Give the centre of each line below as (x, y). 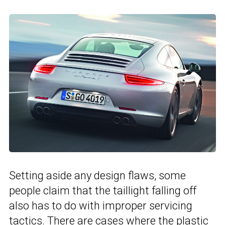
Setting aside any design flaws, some (97, 175)
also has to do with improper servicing (101, 205)
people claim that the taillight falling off (103, 190)
